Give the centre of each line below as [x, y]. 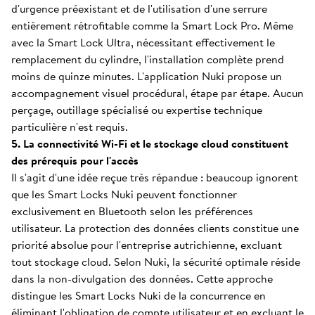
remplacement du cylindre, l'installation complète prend [148, 59]
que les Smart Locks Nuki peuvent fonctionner [124, 194]
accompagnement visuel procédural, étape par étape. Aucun [157, 93]
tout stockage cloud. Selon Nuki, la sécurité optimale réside [156, 262]
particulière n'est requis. [70, 127]
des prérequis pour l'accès [75, 160]
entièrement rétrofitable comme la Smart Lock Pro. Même [152, 25]
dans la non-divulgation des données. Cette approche [142, 278]
